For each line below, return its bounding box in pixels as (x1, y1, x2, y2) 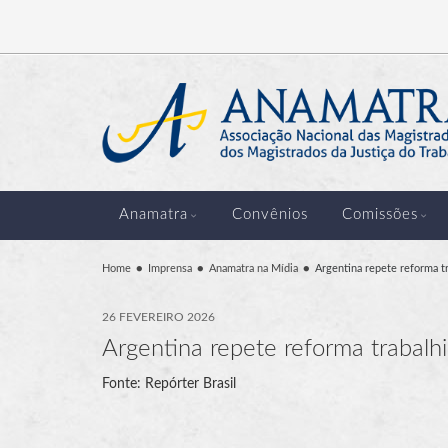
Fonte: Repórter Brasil (102, 376, 236, 391)
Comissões (341, 207, 418, 222)
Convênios (231, 207, 308, 222)
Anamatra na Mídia (209, 262, 298, 274)
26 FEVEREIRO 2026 (102, 310, 215, 323)
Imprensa (148, 262, 192, 274)
